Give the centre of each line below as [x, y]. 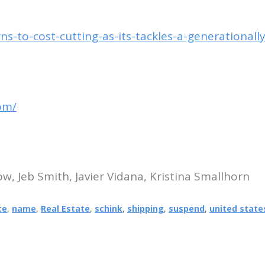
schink [109, 209]
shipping [146, 209]
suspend [187, 209]
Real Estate [65, 209]
